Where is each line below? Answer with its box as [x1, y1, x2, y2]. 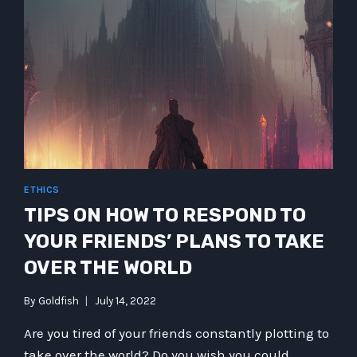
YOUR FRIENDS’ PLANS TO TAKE [24, 230, 325, 253]
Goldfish [37, 294, 79, 307]
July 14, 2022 [94, 294, 156, 307]
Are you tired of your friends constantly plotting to [24, 324, 330, 341]
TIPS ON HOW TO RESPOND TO [24, 204, 307, 227]
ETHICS [24, 184, 60, 196]
